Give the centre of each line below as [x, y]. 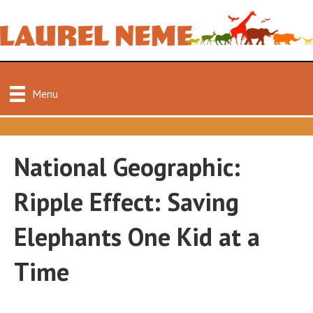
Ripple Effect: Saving [126, 201]
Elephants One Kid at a [137, 236]
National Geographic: [127, 166]
